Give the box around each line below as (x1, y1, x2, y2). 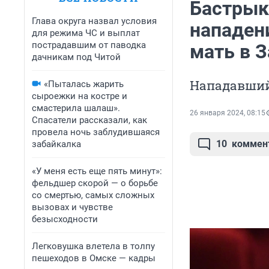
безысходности (32, 214, 98, 225)
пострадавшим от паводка (32, 40, 146, 50)
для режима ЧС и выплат (32, 28, 140, 38)
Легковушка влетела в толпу (32, 241, 155, 252)
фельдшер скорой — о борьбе (32, 178, 158, 189)
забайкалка (32, 139, 81, 150)
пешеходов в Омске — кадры (32, 253, 156, 264)
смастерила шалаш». (32, 103, 120, 113)
